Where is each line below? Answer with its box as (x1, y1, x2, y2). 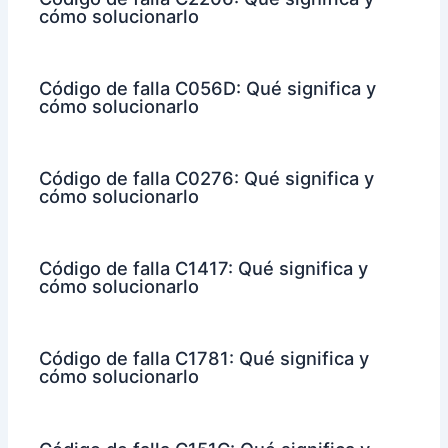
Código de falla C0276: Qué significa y (39, 167, 375, 190)
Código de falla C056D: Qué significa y (39, 77, 377, 99)
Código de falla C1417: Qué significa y (39, 257, 369, 280)
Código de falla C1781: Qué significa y (39, 347, 370, 370)
